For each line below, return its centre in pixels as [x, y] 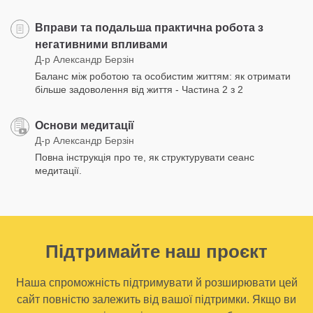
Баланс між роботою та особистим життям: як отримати [163, 76]
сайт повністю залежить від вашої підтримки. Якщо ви [156, 299]
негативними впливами [101, 44]
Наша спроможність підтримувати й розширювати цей [156, 282]
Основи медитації [85, 125]
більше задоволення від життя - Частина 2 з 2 [139, 89]
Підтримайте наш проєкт [156, 251]
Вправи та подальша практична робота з [149, 27]
